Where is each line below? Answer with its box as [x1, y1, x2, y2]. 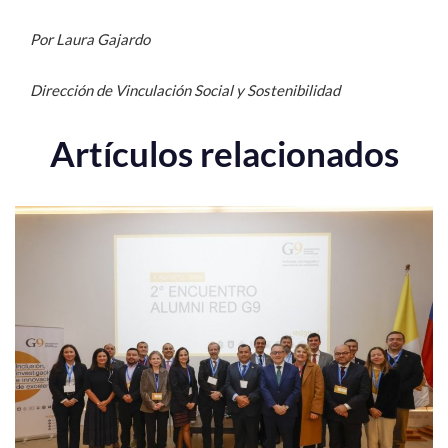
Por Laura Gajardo [30, 29, 150, 48]
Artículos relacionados [49, 131, 399, 174]
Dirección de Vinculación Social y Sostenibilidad [30, 80, 340, 99]
